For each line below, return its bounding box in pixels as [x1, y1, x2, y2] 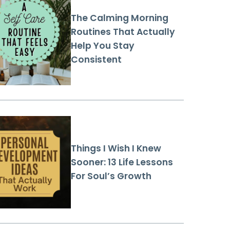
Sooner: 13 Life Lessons [71, 156, 173, 168]
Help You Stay [71, 40, 135, 52]
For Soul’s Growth [71, 169, 151, 182]
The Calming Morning [71, 12, 168, 25]
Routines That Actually [71, 26, 175, 39]
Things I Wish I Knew [71, 142, 161, 155]
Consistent [71, 53, 122, 66]
